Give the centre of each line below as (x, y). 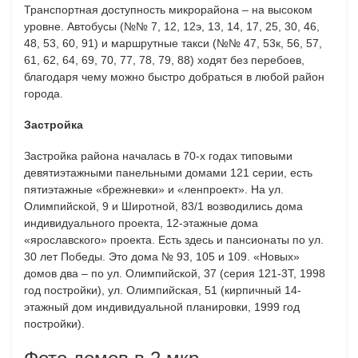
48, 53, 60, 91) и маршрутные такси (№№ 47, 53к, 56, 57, (173, 43)
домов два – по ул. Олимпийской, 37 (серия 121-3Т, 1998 (175, 273)
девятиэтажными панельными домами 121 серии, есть (168, 172)
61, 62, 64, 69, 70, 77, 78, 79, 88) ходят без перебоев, (164, 60)
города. (44, 93)
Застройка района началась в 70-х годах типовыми (158, 155)
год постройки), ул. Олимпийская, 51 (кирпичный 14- (163, 290)
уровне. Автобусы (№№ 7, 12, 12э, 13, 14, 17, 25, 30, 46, (172, 26)
